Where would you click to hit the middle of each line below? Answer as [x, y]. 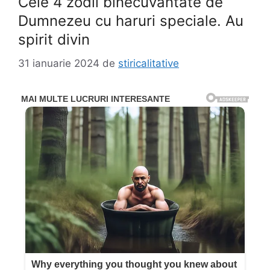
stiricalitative [149, 63]
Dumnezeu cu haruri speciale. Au [131, 21]
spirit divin [54, 39]
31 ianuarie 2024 [59, 63]
